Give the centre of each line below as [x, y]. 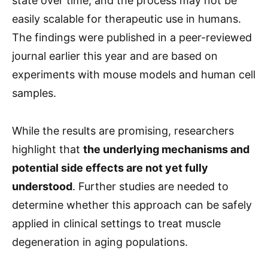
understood [42, 186]
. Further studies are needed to [150, 186]
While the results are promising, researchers [123, 131]
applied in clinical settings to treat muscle [116, 223]
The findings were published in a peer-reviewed [132, 37]
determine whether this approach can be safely [132, 205]
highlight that [48, 149]
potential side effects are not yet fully [110, 168]
